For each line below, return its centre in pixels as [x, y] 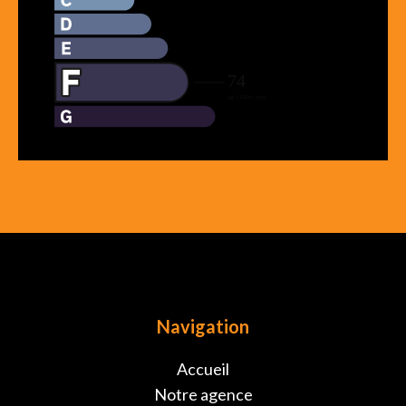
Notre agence [203, 394]
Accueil [203, 369]
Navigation [203, 326]
